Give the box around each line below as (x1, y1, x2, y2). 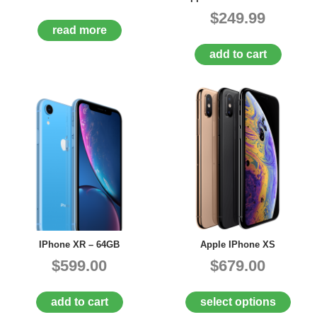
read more (52, 24, 107, 36)
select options (200, 296, 276, 308)
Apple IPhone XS (200, 239, 275, 250)
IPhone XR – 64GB (39, 239, 120, 250)
